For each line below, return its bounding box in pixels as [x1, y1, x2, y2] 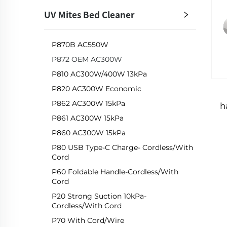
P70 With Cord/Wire [52, 216, 124, 225]
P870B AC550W [52, 40, 108, 50]
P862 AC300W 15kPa [52, 99, 125, 108]
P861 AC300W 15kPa [52, 113, 124, 123]
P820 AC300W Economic [52, 84, 141, 94]
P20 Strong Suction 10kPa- [52, 192, 146, 201]
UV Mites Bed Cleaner [44, 8, 134, 21]
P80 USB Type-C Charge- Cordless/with [52, 143, 193, 153]
